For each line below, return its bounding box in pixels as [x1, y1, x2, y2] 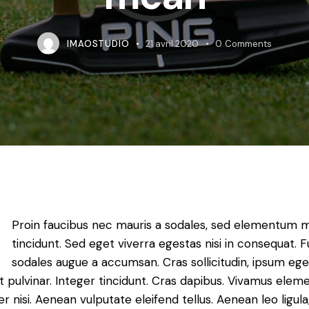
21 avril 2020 [146, 38, 199, 50]
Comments [224, 38, 272, 50]
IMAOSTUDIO [67, 38, 130, 50]
